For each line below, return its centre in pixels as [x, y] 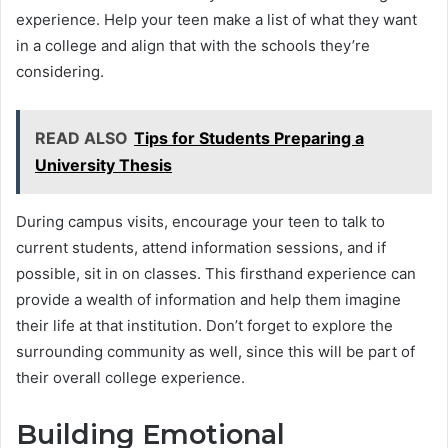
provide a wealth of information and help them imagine [208, 299]
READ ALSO [81, 137]
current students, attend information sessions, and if [201, 247]
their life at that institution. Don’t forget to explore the [204, 325]
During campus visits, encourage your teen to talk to [200, 221]
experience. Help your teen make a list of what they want [216, 19]
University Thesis [103, 164]
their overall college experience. [130, 377]
